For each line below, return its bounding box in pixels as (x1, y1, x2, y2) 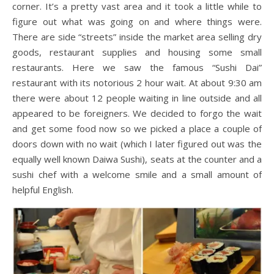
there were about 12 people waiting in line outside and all (12, 91, 262, 104)
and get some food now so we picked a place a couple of (12, 122, 262, 135)
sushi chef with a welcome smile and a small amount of (12, 168, 262, 180)
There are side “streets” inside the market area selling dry (12, 30, 262, 43)
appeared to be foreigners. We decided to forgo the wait (12, 106, 262, 119)
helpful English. (12, 183, 73, 196)
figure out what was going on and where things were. (12, 15, 262, 28)
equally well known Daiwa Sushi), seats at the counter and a (12, 152, 262, 165)
